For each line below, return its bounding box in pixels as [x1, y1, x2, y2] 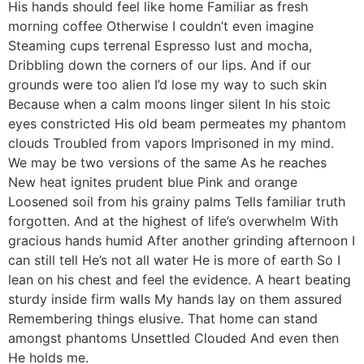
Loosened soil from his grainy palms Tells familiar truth [8, 193, 345, 210]
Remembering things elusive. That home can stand [8, 310, 318, 327]
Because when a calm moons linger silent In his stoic [8, 96, 331, 113]
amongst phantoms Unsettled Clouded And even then [8, 330, 339, 347]
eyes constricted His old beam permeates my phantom [8, 115, 346, 132]
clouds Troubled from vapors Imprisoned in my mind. [8, 135, 334, 152]
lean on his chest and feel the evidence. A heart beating [8, 271, 351, 288]
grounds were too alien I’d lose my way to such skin [8, 76, 327, 93]
